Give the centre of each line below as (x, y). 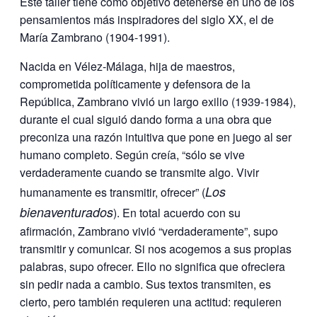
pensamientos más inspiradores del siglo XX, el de (147, 19)
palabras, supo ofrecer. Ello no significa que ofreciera (152, 266)
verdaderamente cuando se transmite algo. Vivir (139, 172)
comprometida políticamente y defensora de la (135, 83)
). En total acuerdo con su (177, 212)
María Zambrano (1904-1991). (95, 37)
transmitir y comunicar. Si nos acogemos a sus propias (156, 248)
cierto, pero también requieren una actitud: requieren (151, 301)
